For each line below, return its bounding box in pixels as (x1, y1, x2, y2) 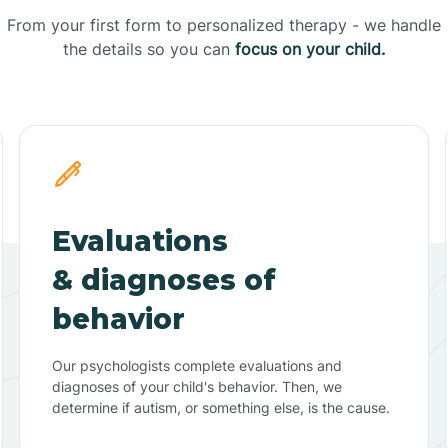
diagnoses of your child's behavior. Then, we (51, 377, 342, 395)
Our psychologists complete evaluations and (51, 356, 342, 374)
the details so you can (63, 38, 235, 59)
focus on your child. (235, 38, 385, 59)
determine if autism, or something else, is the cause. (51, 398, 390, 416)
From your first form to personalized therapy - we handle (7, 14, 441, 35)
